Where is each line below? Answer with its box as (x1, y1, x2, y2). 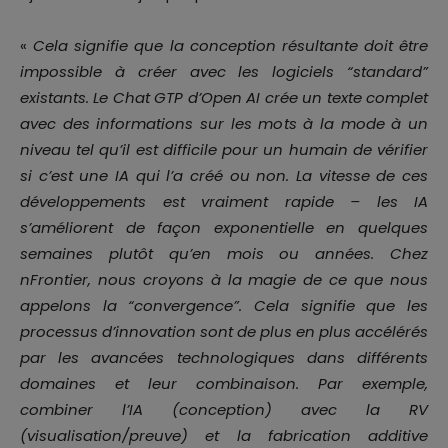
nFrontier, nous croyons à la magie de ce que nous (20, 269, 428, 291)
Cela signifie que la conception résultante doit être (33, 35, 428, 57)
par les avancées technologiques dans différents (20, 347, 428, 369)
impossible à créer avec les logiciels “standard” (20, 61, 428, 83)
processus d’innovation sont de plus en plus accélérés (20, 321, 428, 343)
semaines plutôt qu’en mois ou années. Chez (20, 243, 428, 265)
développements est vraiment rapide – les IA (20, 191, 428, 213)
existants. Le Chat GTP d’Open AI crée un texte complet (20, 87, 428, 109)
